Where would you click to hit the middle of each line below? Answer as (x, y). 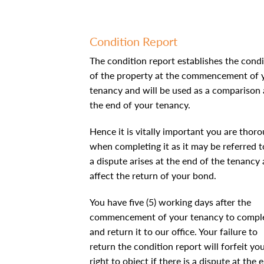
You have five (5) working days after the (170, 202)
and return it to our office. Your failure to (174, 231)
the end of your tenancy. (140, 105)
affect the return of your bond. (153, 175)
